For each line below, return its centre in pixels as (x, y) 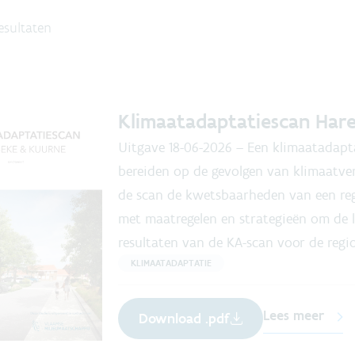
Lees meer (294, 315)
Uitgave (141, 147)
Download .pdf (184, 319)
